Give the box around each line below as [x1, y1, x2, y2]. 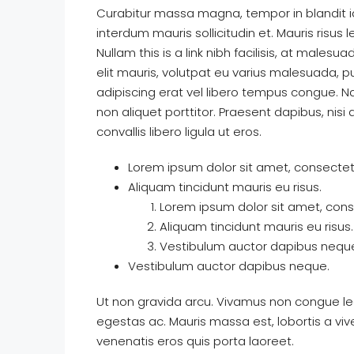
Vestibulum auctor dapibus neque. [128, 258, 330, 275]
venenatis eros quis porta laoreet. [96, 333, 294, 350]
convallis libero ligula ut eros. [96, 123, 262, 141]
